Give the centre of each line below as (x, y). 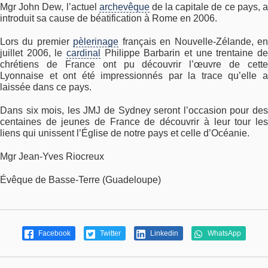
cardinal (83, 53)
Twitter (109, 234)
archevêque (124, 7)
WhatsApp (223, 234)
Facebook (54, 234)
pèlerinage (96, 42)
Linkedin (163, 234)
